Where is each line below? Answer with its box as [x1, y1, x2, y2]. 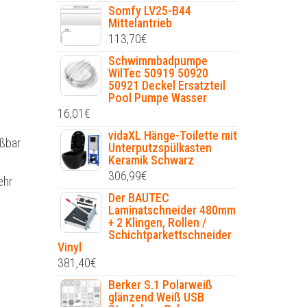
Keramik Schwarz [108, 153, 194, 167]
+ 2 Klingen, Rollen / [108, 215, 206, 230]
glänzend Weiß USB [108, 290, 204, 304]
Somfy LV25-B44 [108, 3, 191, 18]
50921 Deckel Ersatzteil [108, 78, 225, 93]
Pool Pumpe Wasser [108, 90, 207, 105]
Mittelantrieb [108, 16, 172, 30]
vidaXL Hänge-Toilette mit [108, 128, 237, 143]
